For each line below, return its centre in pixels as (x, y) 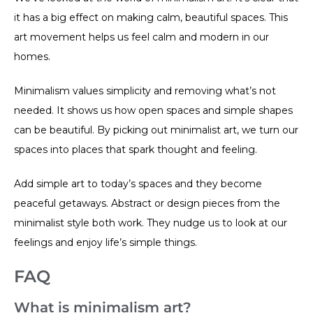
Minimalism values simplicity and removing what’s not (145, 90)
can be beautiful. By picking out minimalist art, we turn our (156, 130)
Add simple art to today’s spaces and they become (138, 183)
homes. (32, 56)
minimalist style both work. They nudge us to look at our (151, 223)
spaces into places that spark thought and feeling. (136, 149)
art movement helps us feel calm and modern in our (141, 37)
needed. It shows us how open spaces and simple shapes (153, 110)
